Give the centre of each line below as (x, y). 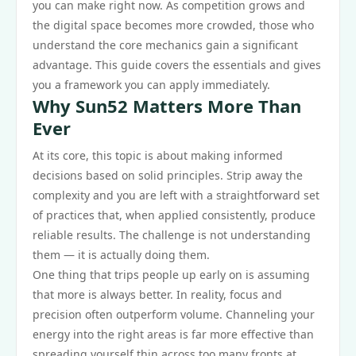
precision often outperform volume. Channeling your (174, 314)
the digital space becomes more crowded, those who (173, 25)
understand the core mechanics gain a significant (165, 45)
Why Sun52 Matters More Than (167, 106)
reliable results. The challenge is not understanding (172, 235)
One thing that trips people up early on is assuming (171, 275)
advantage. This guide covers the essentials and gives (177, 65)
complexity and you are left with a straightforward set (176, 195)
